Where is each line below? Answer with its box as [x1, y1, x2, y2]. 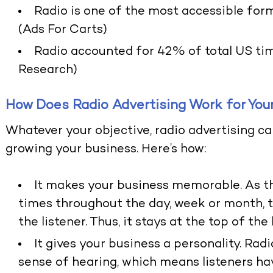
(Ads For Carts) [18, 24, 108, 37]
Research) [18, 64, 78, 77]
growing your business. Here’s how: [5, 143, 207, 157]
